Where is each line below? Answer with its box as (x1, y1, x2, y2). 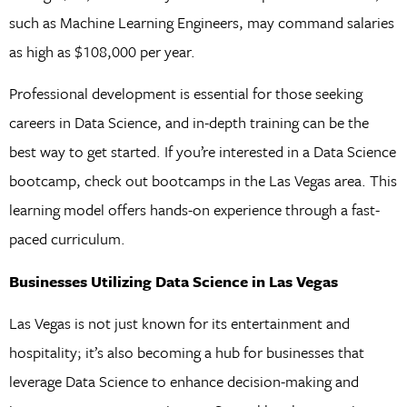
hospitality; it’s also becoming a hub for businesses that (8, 341, 364, 364)
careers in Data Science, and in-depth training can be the (8, 111, 369, 134)
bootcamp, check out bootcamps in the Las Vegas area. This (8, 169, 397, 193)
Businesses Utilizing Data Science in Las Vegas (8, 269, 338, 293)
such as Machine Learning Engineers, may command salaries (8, 10, 394, 34)
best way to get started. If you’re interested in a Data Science (8, 140, 396, 164)
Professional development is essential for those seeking (8, 82, 362, 105)
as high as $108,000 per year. (8, 39, 195, 63)
